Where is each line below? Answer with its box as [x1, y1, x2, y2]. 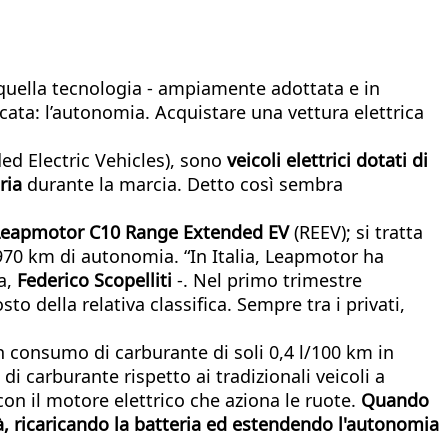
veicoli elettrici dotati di [227, 147, 428, 172]
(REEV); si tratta [294, 219, 423, 244]
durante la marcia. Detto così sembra [27, 171, 343, 196]
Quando [361, 387, 429, 412]
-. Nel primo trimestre [177, 267, 362, 292]
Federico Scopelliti [17, 267, 177, 292]
